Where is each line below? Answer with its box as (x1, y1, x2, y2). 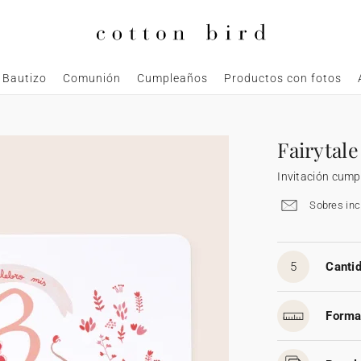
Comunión (62, 72, 121, 85)
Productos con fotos (223, 72, 342, 85)
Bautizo (2, 72, 47, 85)
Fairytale (277, 136, 359, 164)
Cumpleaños (136, 72, 208, 85)
